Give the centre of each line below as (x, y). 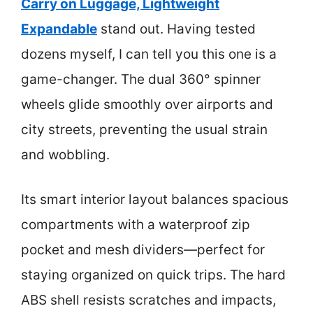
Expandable (59, 29)
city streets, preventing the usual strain (144, 129)
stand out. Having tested (176, 29)
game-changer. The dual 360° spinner (141, 79)
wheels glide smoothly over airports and (147, 104)
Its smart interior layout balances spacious (155, 199)
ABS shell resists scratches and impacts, (148, 300)
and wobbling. (65, 154)
